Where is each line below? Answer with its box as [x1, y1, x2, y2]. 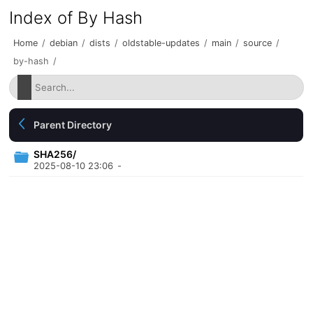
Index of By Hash [9, 8, 143, 28]
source [243, 38, 272, 48]
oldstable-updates [122, 38, 201, 48]
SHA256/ [34, 148, 77, 160]
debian [50, 38, 78, 48]
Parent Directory [34, 119, 112, 131]
